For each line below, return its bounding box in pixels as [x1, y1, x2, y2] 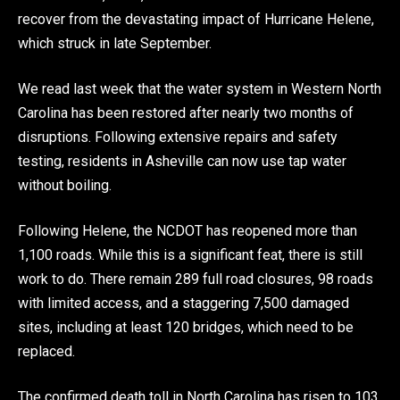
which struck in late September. [18, 34, 212, 52]
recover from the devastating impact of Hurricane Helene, [18, 10, 374, 28]
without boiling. [18, 176, 112, 194]
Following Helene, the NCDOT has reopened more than [18, 221, 357, 239]
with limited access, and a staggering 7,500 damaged [18, 294, 349, 312]
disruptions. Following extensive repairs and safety [18, 128, 337, 146]
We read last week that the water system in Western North [18, 79, 381, 97]
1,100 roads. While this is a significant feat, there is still [18, 246, 362, 263]
